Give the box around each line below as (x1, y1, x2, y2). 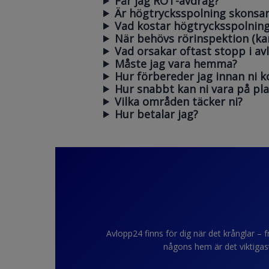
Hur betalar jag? (115, 106, 199, 121)
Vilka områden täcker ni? (115, 94, 243, 109)
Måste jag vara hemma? (115, 56, 238, 71)
